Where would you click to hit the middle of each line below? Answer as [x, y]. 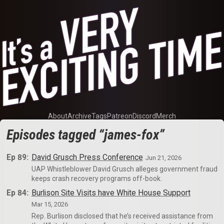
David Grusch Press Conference [87, 157]
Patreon [120, 116]
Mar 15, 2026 [49, 204]
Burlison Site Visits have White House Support [111, 193]
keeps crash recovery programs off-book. [96, 179]
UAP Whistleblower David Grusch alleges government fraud [124, 169]
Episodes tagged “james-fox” [86, 135]
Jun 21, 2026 [164, 157]
